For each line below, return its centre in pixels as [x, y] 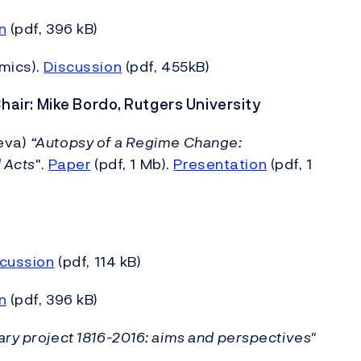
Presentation [220, 164]
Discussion [83, 66]
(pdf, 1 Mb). [132, 164]
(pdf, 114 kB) [98, 261]
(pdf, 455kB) [166, 66]
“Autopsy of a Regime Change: [136, 142]
